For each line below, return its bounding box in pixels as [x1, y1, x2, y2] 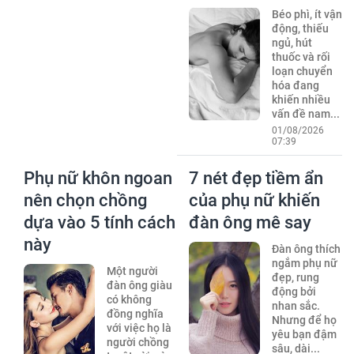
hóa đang [271, 78, 319, 92]
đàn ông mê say [189, 212, 311, 232]
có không [106, 292, 152, 306]
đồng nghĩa [106, 307, 164, 320]
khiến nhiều [271, 92, 330, 106]
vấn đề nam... [271, 107, 340, 120]
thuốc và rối [271, 50, 330, 63]
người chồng [106, 335, 169, 348]
